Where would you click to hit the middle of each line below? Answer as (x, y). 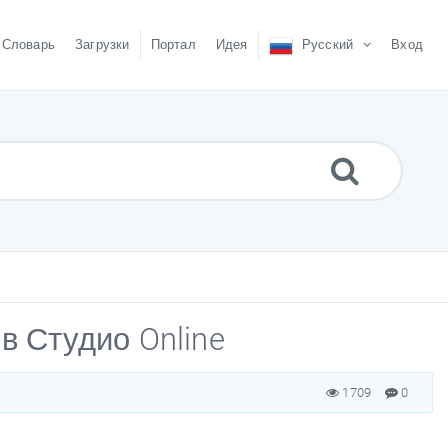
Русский (327, 44)
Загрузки (102, 44)
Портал (173, 44)
